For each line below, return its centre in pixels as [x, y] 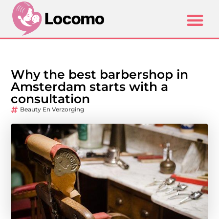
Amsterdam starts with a [90, 87]
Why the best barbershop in [100, 75]
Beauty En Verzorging [52, 109]
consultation [51, 99]
